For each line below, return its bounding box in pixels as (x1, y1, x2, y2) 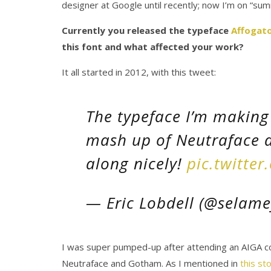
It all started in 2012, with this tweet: (62, 66, 216, 79)
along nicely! (86, 152, 187, 175)
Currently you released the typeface (62, 24, 231, 37)
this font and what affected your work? (62, 41, 244, 53)
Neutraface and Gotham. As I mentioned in (62, 257, 240, 270)
